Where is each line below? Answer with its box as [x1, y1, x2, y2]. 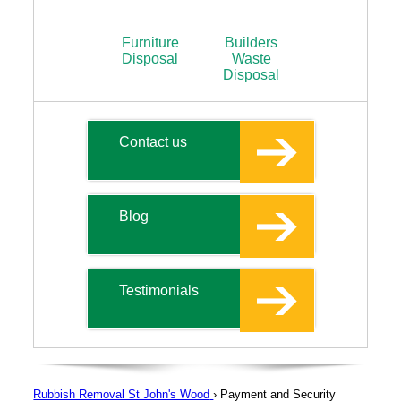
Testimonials [118, 282, 199, 298]
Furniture [121, 34, 179, 50]
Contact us [118, 133, 187, 149]
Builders [225, 34, 277, 50]
